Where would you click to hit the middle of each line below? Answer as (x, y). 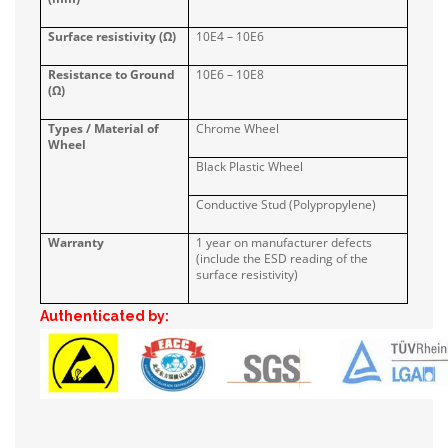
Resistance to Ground (112, 75)
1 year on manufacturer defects (284, 243)
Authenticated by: (104, 316)
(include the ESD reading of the (282, 259)
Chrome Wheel (238, 129)
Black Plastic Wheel (250, 167)
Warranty (76, 243)
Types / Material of (104, 129)
